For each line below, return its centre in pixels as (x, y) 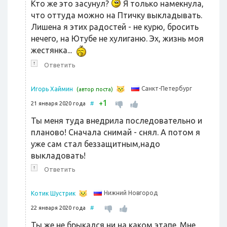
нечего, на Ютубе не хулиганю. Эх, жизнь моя (117, 39)
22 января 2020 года (61, 208)
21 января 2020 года (61, 104)
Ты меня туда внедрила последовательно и (117, 121)
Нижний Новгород (131, 193)
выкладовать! (58, 156)
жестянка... (52, 50)
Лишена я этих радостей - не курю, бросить (115, 27)
